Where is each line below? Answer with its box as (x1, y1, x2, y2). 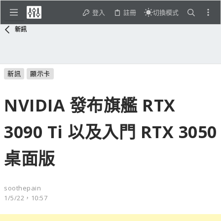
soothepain (4, 183, 41, 192)
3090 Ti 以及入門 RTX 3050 (4, 120, 217, 143)
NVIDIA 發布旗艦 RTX (4, 93, 176, 116)
